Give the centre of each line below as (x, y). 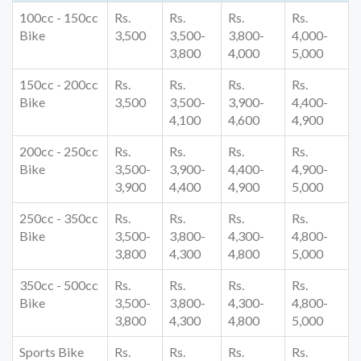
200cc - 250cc (59, 151)
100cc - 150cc (59, 17)
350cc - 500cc (59, 284)
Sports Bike (52, 351)
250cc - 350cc (59, 218)
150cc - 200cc (59, 84)
